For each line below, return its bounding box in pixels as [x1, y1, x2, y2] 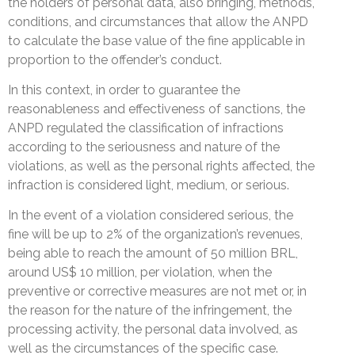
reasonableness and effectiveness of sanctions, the [8, 101, 305, 116]
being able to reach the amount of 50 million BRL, [8, 246, 298, 261]
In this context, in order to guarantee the [8, 82, 240, 97]
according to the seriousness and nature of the [8, 139, 280, 155]
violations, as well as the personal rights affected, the [8, 158, 315, 174]
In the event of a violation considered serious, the [8, 208, 293, 223]
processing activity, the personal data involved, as [8, 322, 298, 338]
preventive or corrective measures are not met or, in [8, 284, 307, 300]
